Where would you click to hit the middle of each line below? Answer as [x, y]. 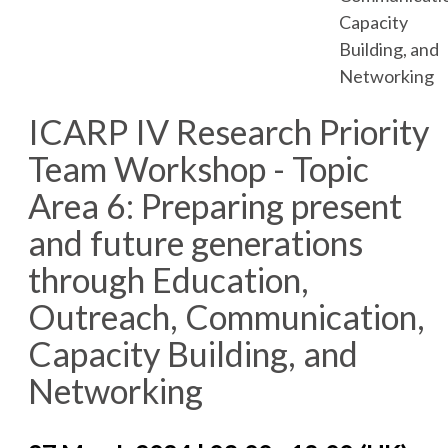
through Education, [168, 279]
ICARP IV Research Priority [228, 131]
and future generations [195, 242]
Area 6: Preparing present [215, 205]
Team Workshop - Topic [198, 168]
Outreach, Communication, [226, 316]
